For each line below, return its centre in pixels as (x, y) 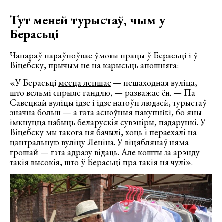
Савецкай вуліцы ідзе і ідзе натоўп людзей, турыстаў (108, 102)
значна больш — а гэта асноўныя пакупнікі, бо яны (106, 112)
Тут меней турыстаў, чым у (87, 20)
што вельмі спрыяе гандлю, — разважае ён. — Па (103, 92)
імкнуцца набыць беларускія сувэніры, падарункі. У (108, 122)
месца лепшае (85, 82)
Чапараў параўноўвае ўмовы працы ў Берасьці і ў (104, 55)
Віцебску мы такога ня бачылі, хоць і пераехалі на (103, 132)
